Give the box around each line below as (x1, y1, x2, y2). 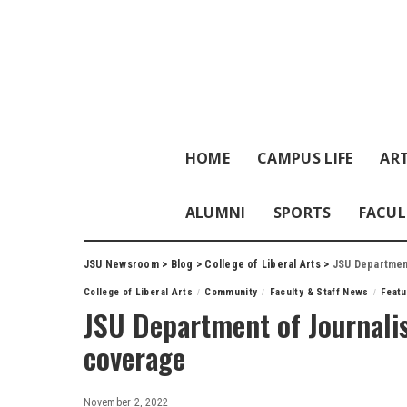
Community (204, 286, 258, 298)
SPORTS (273, 203, 332, 223)
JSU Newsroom (84, 258, 159, 271)
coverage (84, 336, 185, 379)
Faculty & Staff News (269, 286, 369, 298)
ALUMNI (184, 203, 246, 223)
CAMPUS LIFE (256, 148, 353, 168)
